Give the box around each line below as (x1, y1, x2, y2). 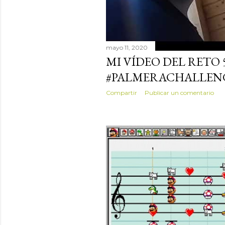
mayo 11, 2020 (106, 44, 148, 52)
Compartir (106, 89, 137, 97)
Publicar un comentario (145, 89, 214, 97)
